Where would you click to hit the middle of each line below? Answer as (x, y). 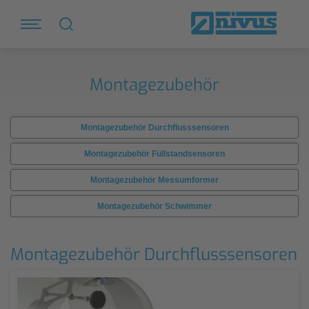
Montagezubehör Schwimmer (154, 206)
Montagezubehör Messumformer (154, 180)
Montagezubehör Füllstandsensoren (154, 154)
